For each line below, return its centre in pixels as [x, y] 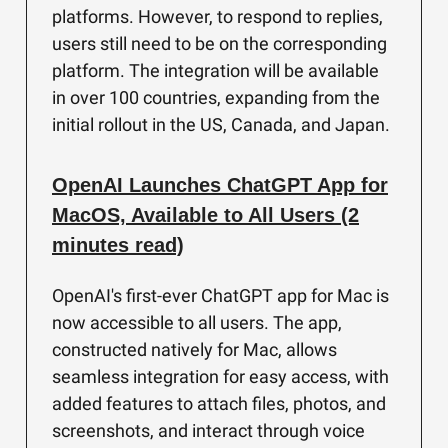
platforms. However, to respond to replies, [217, 16]
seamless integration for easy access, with [220, 376]
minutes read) [118, 245]
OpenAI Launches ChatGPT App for [220, 185]
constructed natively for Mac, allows [194, 349]
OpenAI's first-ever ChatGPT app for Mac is [220, 295]
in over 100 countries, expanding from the [216, 97]
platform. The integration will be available [215, 70]
